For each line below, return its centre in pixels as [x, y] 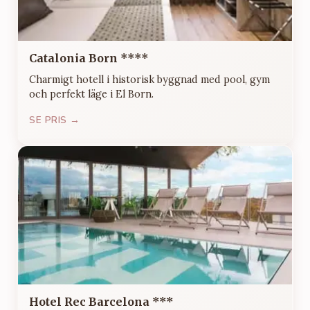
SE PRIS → [55, 120]
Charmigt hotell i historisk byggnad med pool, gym [149, 79]
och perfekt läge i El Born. [91, 94]
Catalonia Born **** [89, 58]
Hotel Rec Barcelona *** [101, 301]
